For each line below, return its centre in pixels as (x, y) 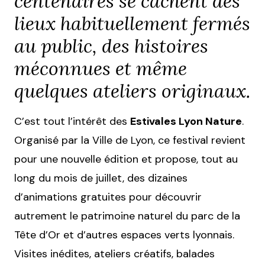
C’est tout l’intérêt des (72, 121)
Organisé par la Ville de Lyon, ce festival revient (130, 140)
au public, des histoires (111, 46)
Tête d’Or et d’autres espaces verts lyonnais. (124, 235)
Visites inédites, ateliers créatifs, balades (114, 254)
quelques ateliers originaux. (132, 91)
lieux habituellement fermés (132, 23)
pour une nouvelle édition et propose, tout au (126, 159)
